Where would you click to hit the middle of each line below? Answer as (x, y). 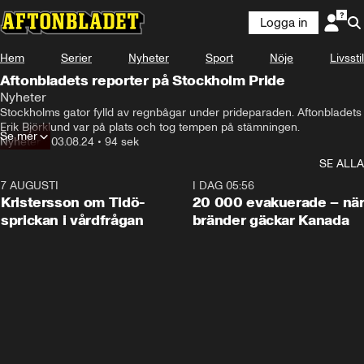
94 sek (122, 142)
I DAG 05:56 (223, 186)
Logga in (284, 23)
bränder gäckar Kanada (271, 220)
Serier (76, 58)
